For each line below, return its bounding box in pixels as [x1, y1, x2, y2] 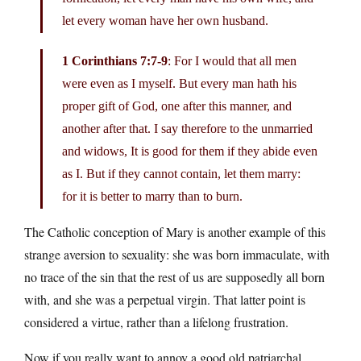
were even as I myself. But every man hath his [62, 76, 297, 90]
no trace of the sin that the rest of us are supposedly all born [24, 268, 325, 285]
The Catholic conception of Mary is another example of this [24, 222, 326, 240]
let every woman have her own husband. [62, 13, 268, 27]
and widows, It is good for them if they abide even [62, 143, 317, 158]
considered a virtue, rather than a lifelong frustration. [24, 313, 288, 330]
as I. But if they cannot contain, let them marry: [62, 166, 301, 180]
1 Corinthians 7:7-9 [62, 53, 168, 68]
